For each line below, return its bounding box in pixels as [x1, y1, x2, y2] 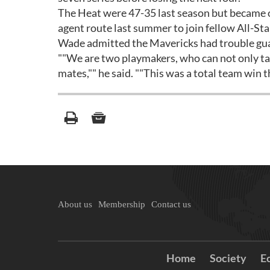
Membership [98, 199, 145, 209]
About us [58, 199, 92, 209]
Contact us [151, 199, 191, 209]
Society [209, 251, 246, 265]
